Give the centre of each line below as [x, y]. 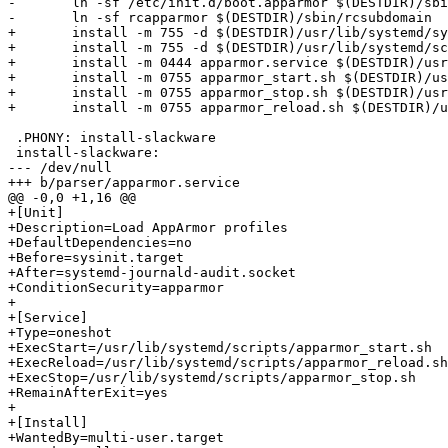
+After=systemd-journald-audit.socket [152, 273]
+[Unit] [36, 213]
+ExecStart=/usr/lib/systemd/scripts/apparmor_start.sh [220, 348]
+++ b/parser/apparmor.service [124, 183]
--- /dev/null [60, 168]
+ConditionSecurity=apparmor [116, 288]
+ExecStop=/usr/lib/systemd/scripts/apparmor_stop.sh [212, 378]
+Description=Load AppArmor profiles [148, 228]
